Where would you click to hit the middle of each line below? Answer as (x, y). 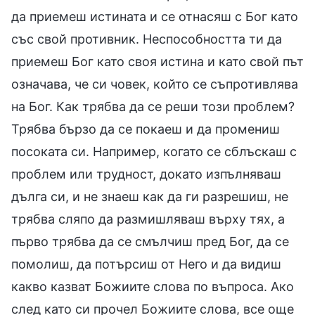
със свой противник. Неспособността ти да (147, 39)
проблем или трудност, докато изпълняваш (146, 174)
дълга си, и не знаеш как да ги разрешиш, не (150, 196)
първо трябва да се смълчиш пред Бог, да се (150, 241)
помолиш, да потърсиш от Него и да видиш (146, 264)
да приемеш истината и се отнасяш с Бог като (155, 16)
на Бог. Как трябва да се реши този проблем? (153, 106)
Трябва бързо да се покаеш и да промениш (146, 129)
